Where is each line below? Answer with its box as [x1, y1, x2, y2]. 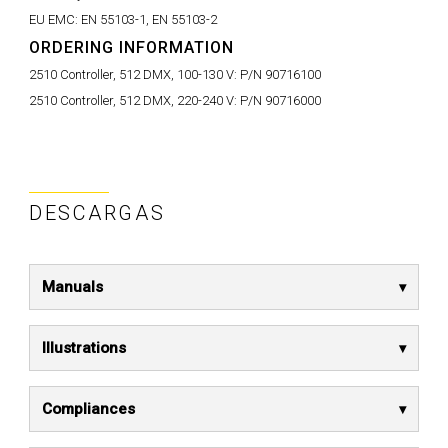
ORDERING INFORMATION [29, 38, 234, 57]
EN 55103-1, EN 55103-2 [81, 12, 217, 27]
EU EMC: [29, 12, 81, 27]
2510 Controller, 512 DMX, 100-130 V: [29, 67, 240, 82]
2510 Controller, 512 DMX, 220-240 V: [29, 93, 240, 108]
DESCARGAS [29, 201, 166, 225]
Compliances [42, 400, 135, 418]
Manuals [42, 278, 103, 296]
